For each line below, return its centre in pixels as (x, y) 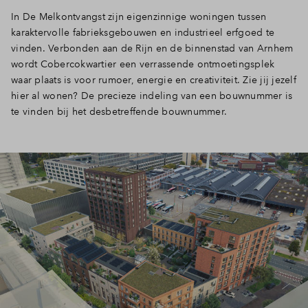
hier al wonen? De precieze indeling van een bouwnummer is (152, 95)
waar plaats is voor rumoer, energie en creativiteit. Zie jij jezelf (154, 79)
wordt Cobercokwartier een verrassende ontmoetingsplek (143, 64)
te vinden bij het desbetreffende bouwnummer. (119, 111)
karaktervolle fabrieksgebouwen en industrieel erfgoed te (143, 32)
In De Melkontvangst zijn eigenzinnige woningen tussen (139, 16)
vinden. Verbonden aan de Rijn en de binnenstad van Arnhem (152, 48)
